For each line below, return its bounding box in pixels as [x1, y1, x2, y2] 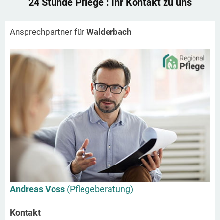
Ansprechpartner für [10, 27, 86, 37]
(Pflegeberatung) [67, 183, 133, 194]
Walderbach [86, 27, 132, 37]
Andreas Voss [10, 183, 67, 194]
